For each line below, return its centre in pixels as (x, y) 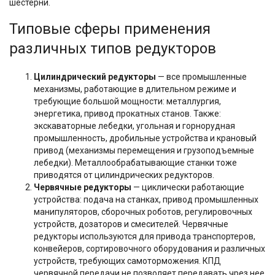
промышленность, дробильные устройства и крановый (145, 138)
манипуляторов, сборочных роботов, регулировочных (143, 212)
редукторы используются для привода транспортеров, (145, 236)
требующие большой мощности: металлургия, (127, 101)
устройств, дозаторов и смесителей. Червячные (131, 224)
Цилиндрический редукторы (95, 77)
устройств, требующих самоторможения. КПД (127, 261)
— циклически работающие (188, 187)
